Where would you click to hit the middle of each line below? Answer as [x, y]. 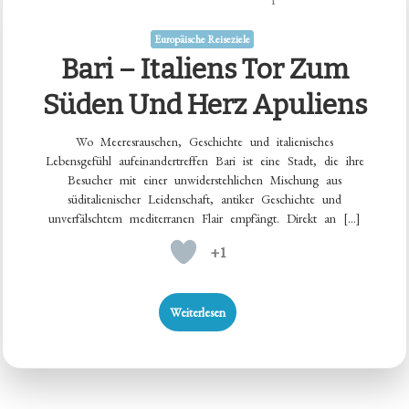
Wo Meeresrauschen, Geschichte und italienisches [204, 142]
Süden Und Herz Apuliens [204, 105]
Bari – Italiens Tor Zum [204, 70]
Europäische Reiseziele [202, 40]
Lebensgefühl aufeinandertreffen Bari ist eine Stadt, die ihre [204, 161]
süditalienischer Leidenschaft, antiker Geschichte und [204, 199]
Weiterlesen [198, 313]
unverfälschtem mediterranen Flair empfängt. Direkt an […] [204, 219]
